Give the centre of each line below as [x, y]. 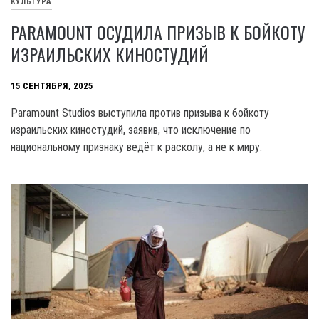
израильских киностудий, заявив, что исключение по [131, 130]
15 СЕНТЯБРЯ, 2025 [52, 86]
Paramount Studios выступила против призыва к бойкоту [140, 113]
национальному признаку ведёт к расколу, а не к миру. [136, 147]
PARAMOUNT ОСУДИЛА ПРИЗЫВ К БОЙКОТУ [158, 32]
